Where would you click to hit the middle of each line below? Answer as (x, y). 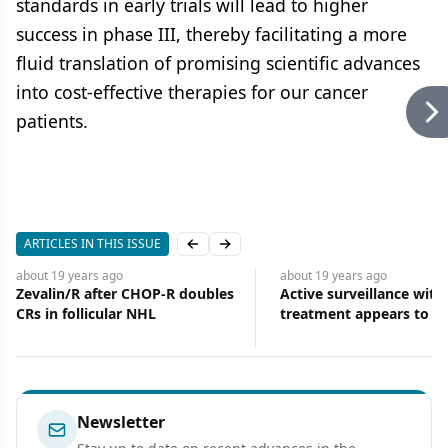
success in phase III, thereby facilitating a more (211, 34)
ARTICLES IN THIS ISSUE (92, 243)
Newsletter (121, 422)
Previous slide (238, 252)
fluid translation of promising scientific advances (218, 63)
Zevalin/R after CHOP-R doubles (125, 293)
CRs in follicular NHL (86, 313)
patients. (52, 121)
